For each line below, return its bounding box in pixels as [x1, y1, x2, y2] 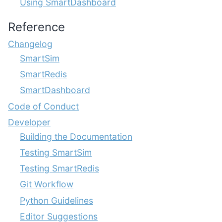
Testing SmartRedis [20, 163, 99, 174]
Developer [8, 116, 51, 127]
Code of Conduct [8, 101, 79, 111]
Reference [8, 20, 65, 34]
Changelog [8, 39, 53, 49]
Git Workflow [20, 179, 73, 190]
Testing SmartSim [20, 147, 92, 158]
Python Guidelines [20, 195, 93, 206]
